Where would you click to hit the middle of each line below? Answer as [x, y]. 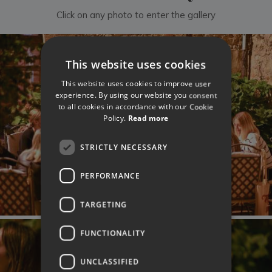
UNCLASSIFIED [110, 261]
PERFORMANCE [110, 176]
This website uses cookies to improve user [136, 84]
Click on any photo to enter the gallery [136, 15]
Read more [148, 118]
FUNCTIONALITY [113, 233]
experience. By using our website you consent [136, 95]
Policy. [116, 118]
